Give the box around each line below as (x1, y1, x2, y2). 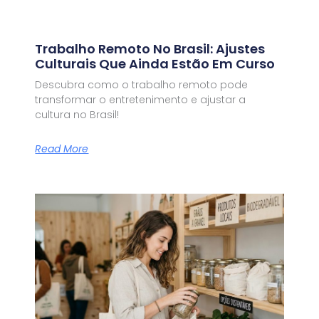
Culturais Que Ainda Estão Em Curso (35, 55, 276, 73)
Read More (35, 141, 89, 156)
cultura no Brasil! (35, 108, 120, 122)
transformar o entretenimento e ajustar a (35, 93, 246, 108)
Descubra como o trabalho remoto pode (35, 78, 249, 93)
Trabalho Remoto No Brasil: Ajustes (35, 40, 266, 58)
